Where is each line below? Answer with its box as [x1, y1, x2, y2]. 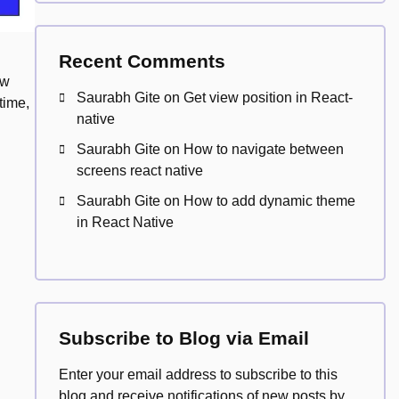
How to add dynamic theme [183, 193, 355, 208]
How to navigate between [183, 142, 344, 157]
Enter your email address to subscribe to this [58, 367, 338, 382]
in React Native [76, 215, 174, 230]
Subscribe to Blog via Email [58, 328, 309, 348]
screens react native [76, 163, 203, 178]
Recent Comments [58, 51, 225, 71]
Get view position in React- [183, 90, 353, 105]
